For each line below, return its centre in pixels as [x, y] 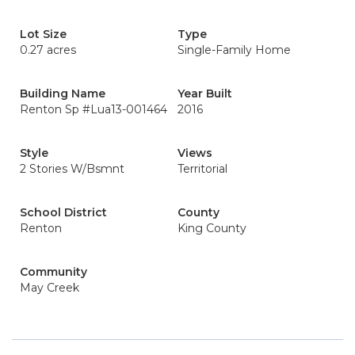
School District [63, 212]
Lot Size [43, 34]
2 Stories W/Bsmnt [72, 169]
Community [53, 272]
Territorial [202, 169]
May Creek [50, 288]
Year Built [205, 94]
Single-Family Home [234, 50]
